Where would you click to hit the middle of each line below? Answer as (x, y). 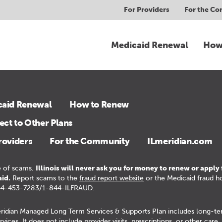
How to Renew (99, 104)
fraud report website (111, 178)
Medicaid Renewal (150, 45)
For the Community (90, 141)
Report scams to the (45, 178)
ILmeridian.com (180, 141)
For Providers (147, 10)
